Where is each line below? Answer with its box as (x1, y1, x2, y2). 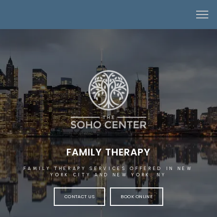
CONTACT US (64, 193, 95, 200)
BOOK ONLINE (121, 193, 153, 200)
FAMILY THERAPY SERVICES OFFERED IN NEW (24, 166, 193, 171)
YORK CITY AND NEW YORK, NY (50, 172, 167, 177)
